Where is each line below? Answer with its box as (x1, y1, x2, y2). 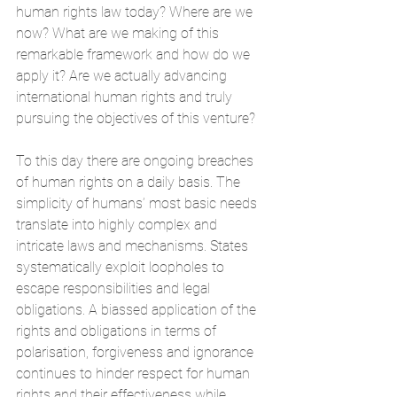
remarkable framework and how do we (16, 45, 253, 63)
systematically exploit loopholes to (16, 258, 228, 276)
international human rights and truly (16, 88, 236, 105)
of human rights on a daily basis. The (16, 173, 244, 191)
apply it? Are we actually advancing (16, 66, 230, 84)
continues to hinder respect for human (16, 364, 253, 382)
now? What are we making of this (16, 24, 222, 42)
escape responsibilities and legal (16, 279, 214, 297)
